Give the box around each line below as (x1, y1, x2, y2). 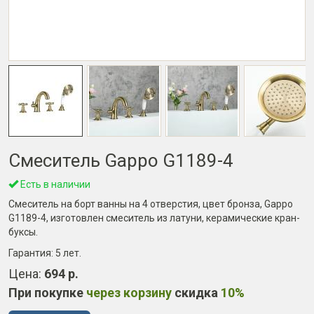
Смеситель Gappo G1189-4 (8, 150, 233, 171)
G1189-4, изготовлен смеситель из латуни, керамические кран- (8, 212, 300, 224)
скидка (172, 285, 221, 300)
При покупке (8, 285, 86, 300)
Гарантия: (8, 247, 55, 259)
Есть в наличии (18, 179, 90, 190)
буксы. (8, 226, 38, 238)
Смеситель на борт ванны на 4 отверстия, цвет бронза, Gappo (8, 198, 293, 210)
